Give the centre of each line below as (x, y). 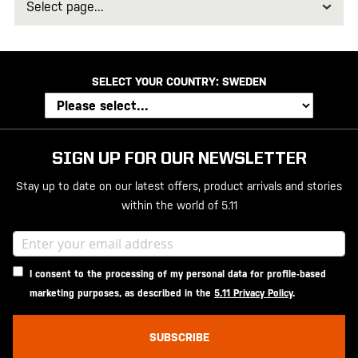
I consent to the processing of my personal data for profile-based (178, 274)
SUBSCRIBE (179, 338)
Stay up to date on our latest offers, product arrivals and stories (179, 187)
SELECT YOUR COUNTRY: (157, 82)
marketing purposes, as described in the (122, 294)
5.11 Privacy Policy (253, 294)
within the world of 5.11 (179, 206)
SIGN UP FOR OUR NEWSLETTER (179, 159)
